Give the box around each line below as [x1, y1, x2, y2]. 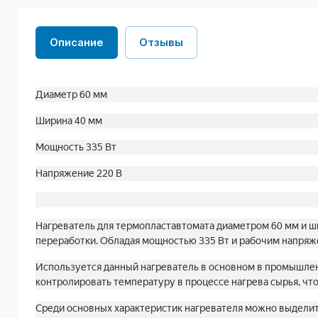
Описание [50, 35, 104, 49]
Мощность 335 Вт [35, 141, 116, 153]
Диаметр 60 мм [35, 89, 107, 100]
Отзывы [139, 35, 183, 49]
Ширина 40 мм [35, 115, 102, 126]
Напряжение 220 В [35, 168, 122, 179]
